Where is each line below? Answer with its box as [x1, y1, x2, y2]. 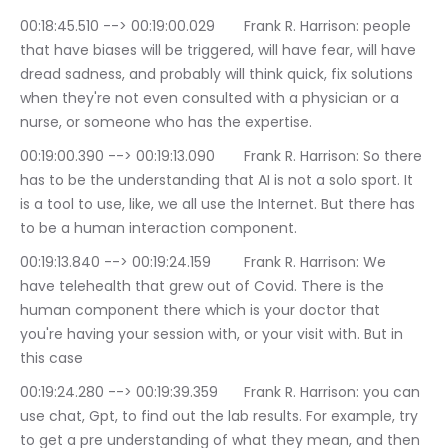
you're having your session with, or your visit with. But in [20, 324, 407, 345]
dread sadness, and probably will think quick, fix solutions [20, 64, 417, 85]
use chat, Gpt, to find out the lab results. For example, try [20, 406, 422, 427]
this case [20, 348, 83, 369]
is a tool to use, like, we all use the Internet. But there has [20, 194, 419, 215]
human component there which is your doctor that [20, 300, 384, 321]
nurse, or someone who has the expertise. [20, 112, 312, 133]
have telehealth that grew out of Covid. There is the [20, 276, 388, 297]
